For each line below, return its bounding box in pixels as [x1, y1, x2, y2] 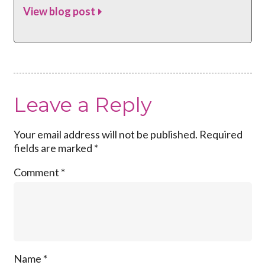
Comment [13, 166, 61, 179]
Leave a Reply [13, 92, 151, 117]
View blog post [22, 4, 95, 18]
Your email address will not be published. [13, 128, 198, 141]
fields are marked [13, 141, 94, 155]
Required [199, 128, 243, 141]
